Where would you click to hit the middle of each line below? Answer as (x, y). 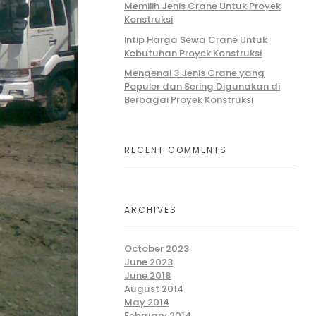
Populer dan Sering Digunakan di (202, 86)
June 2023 (149, 262)
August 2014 (154, 289)
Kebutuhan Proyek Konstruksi (193, 53)
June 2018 (148, 276)
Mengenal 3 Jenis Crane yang (195, 73)
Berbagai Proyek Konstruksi (189, 99)
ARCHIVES (151, 210)
